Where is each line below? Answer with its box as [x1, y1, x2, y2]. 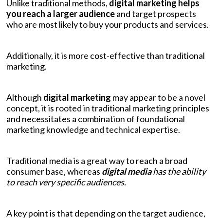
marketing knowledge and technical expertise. [6, 124, 180, 135]
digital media [102, 165, 151, 177]
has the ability [151, 165, 206, 177]
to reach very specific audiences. [6, 176, 126, 187]
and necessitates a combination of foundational [6, 113, 185, 124]
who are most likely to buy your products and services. [6, 18, 209, 30]
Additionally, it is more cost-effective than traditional [6, 50, 205, 61]
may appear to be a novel [111, 91, 205, 103]
